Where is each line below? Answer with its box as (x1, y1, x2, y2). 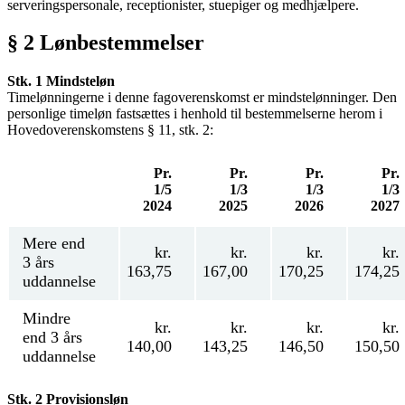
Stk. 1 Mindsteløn (7, 73, 115, 89)
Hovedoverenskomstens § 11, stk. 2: (7, 122, 213, 138)
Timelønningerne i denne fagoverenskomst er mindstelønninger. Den (7, 89, 397, 106)
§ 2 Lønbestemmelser (7, 31, 204, 55)
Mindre (23, 309, 71, 328)
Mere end (23, 234, 85, 253)
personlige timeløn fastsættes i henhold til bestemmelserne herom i (7, 106, 382, 122)
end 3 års (23, 328, 82, 347)
